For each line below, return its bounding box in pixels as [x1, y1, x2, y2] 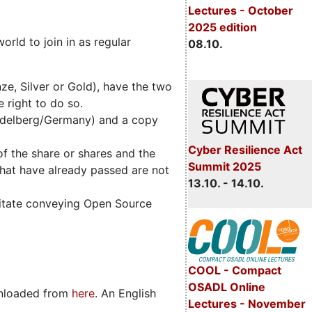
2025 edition [187, 19, 257, 34]
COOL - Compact [187, 263, 281, 278]
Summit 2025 [187, 159, 261, 173]
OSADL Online [187, 280, 265, 295]
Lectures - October [187, 3, 293, 17]
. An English [95, 286, 156, 300]
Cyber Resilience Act [187, 142, 302, 157]
